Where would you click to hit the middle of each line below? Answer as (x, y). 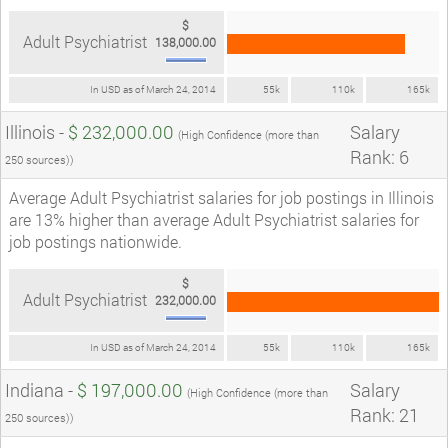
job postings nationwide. (95, 241)
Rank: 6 (379, 156)
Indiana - (41, 389)
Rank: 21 (384, 414)
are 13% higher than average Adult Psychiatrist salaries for (214, 219)
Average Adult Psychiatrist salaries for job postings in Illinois (221, 197)
